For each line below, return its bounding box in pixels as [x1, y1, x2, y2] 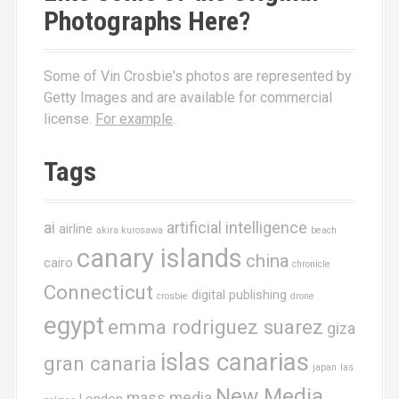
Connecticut [44, 281, 153, 304]
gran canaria [44, 352, 157, 375]
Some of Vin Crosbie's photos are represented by [44, 68, 352, 85]
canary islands [77, 243, 242, 273]
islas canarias [160, 347, 309, 377]
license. [44, 110, 95, 127]
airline [59, 222, 93, 237]
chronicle [292, 258, 330, 270]
